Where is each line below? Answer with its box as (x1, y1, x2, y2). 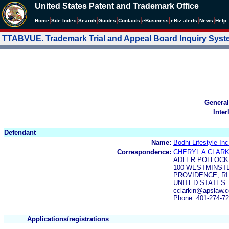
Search (78, 18, 96, 24)
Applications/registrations (27, 215, 109, 223)
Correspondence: (117, 148, 171, 156)
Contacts (118, 18, 140, 24)
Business (145, 18, 169, 24)
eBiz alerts (171, 18, 197, 24)
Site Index (51, 18, 76, 24)
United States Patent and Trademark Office (35, 2, 199, 10)
